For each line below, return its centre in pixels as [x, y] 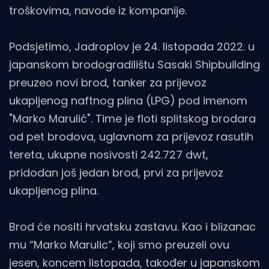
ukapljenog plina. [54, 190]
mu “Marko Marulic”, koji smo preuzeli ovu [119, 244]
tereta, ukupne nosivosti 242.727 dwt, [109, 154]
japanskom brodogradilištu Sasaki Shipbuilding [134, 64]
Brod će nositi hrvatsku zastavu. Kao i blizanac [132, 226]
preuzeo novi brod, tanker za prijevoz [108, 82]
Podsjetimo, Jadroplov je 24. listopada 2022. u [132, 46]
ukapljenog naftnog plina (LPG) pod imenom [128, 100]
